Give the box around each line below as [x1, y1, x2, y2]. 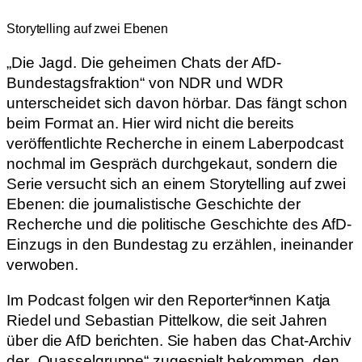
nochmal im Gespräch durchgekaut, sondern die [6, 155, 338, 173]
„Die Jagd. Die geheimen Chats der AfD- [6, 54, 282, 72]
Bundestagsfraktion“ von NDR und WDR [6, 74, 284, 92]
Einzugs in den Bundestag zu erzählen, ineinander [6, 236, 354, 254]
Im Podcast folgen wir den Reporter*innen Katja [6, 291, 331, 309]
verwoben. [6, 256, 79, 274]
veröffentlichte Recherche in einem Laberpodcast [6, 135, 344, 153]
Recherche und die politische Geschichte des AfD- [6, 216, 352, 234]
